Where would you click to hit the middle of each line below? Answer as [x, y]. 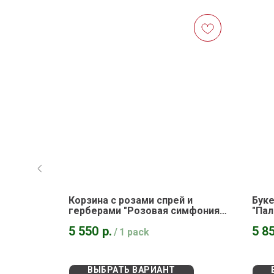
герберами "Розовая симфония [144, 211]
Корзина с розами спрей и [131, 200]
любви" [86, 221]
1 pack [134, 232]
